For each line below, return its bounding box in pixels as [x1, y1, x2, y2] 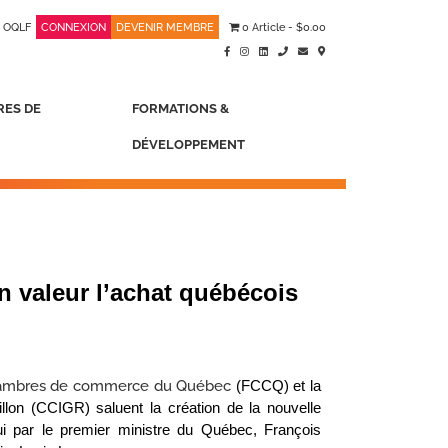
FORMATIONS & [132, 101, 230, 116]
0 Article [241, 21, 286, 34]
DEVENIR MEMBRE [115, 21, 214, 34]
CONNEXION [40, 21, 106, 34]
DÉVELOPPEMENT [132, 137, 246, 152]
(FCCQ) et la [231, 377, 321, 394]
